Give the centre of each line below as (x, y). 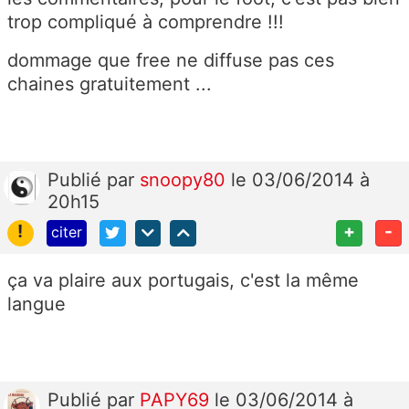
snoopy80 (185, 180)
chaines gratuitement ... (110, 84)
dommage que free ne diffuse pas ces (171, 61)
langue (37, 304)
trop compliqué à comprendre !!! (146, 22)
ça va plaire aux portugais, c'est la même (183, 280)
